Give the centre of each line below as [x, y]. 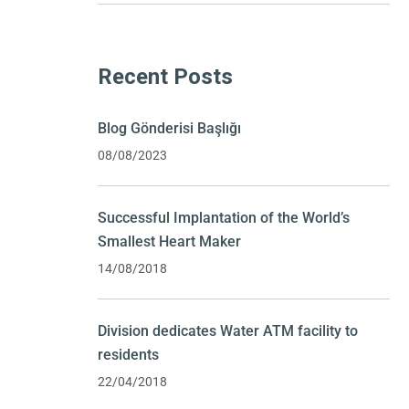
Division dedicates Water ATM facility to [228, 331]
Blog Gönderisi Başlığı [169, 128]
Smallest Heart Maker [169, 241]
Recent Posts [165, 77]
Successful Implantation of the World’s [224, 218]
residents [128, 355]
